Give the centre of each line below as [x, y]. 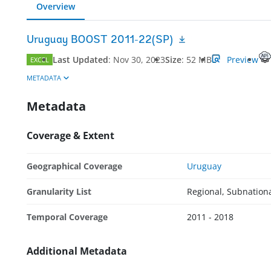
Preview [243, 59]
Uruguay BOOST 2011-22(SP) [100, 40]
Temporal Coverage [67, 217]
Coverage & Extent [70, 135]
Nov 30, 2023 [139, 59]
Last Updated [80, 59]
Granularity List [59, 191]
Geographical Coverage [74, 166]
